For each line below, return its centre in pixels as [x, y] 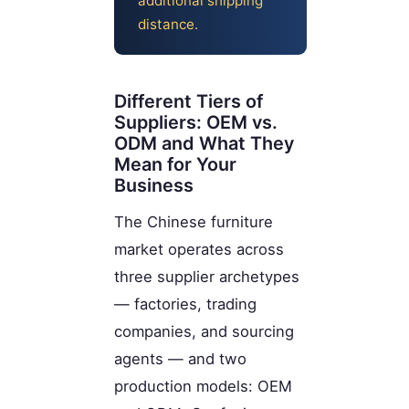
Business [154, 185]
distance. [168, 25]
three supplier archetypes [207, 276]
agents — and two [180, 358]
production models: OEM [203, 386]
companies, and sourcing [204, 331]
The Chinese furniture [194, 221]
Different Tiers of [189, 101]
